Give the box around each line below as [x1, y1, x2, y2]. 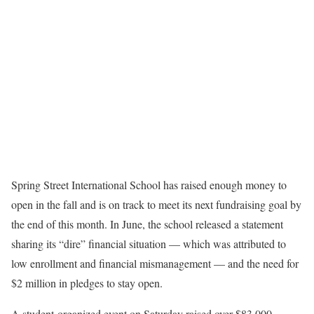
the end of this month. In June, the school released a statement [11, 217, 283, 231]
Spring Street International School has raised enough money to [11, 177, 287, 192]
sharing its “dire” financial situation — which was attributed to [11, 236, 286, 251]
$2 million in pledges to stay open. [11, 275, 163, 290]
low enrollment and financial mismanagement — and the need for [11, 256, 299, 271]
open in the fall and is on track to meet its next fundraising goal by [11, 197, 301, 212]
